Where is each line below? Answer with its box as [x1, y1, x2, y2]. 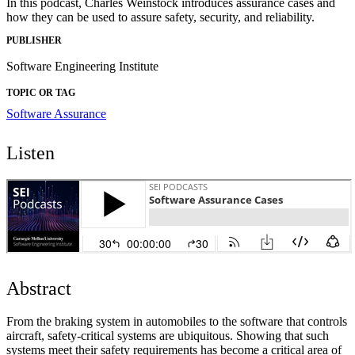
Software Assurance [6, 106, 106, 120]
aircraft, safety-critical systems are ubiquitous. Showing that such [6, 328, 329, 342]
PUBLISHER [6, 34, 62, 46]
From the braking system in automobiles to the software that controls [6, 314, 347, 328]
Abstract [6, 277, 71, 299]
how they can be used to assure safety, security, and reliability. [6, 10, 315, 25]
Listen [6, 142, 55, 163]
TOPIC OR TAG [6, 86, 75, 98]
